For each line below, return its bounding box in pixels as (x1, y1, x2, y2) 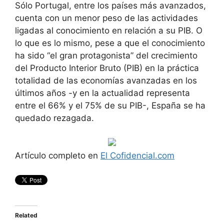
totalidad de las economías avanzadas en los (15, 75, 197, 85)
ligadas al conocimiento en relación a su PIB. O (15, 25, 202, 35)
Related (15, 211, 37, 219)
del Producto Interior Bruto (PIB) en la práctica (15, 62, 199, 73)
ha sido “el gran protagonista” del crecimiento (15, 50, 197, 60)
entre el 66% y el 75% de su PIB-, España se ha (15, 100, 205, 110)
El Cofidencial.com (100, 150, 174, 160)
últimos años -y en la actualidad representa (15, 87, 190, 98)
